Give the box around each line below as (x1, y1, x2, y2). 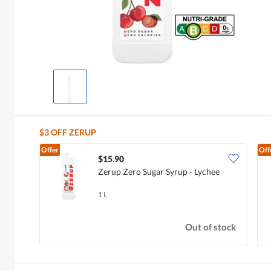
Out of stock (185, 221, 237, 233)
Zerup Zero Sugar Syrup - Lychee (98, 166, 220, 177)
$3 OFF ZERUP (39, 126, 96, 137)
